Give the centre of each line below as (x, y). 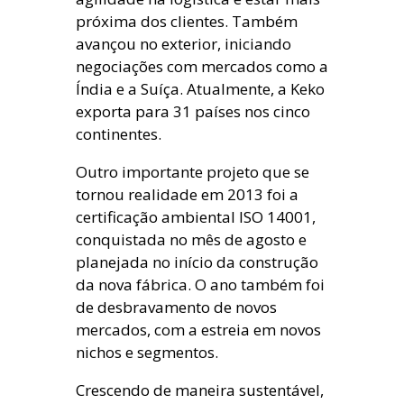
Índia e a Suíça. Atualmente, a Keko (200, 89)
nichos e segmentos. (147, 353)
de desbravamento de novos (176, 308)
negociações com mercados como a (202, 67)
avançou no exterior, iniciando (184, 44)
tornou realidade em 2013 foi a (187, 195)
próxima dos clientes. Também (187, 22)
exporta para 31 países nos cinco (193, 112)
